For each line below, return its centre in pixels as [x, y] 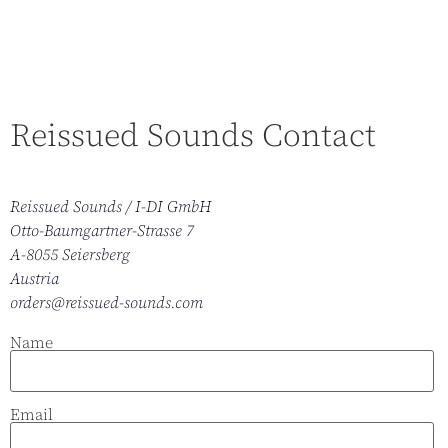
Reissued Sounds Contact [193, 134]
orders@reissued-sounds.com [106, 301]
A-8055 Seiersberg [70, 253]
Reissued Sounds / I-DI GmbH [110, 205]
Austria [34, 277]
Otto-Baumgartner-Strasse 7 [102, 229]
